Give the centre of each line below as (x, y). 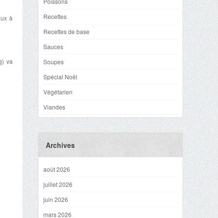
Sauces (53, 46)
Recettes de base (66, 31)
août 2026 (57, 169)
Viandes (54, 107)
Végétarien (58, 92)
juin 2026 (56, 199)
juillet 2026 (58, 184)
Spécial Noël (60, 77)
